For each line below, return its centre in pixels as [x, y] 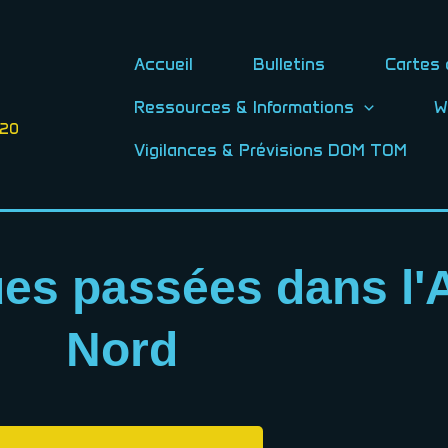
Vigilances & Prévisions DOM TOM [270, 150]
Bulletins [289, 64]
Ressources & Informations [244, 107]
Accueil [163, 64]
